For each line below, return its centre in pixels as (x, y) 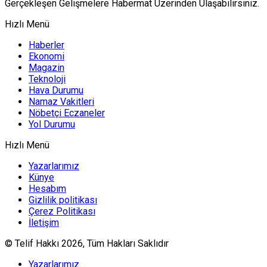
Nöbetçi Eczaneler (67, 113)
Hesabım (47, 189)
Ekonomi (46, 56)
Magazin (46, 68)
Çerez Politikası (62, 211)
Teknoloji (47, 79)
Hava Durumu (56, 90)
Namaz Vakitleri (61, 102)
